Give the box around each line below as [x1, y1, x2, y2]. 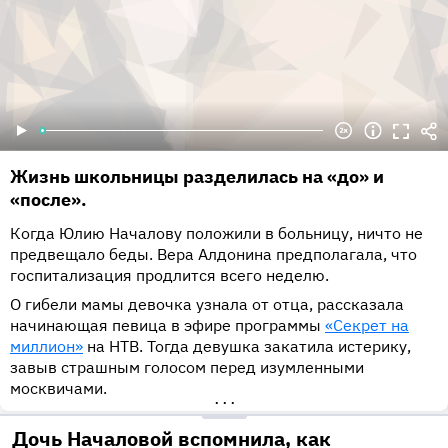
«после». [10, 188, 87, 212]
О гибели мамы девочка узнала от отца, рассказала [10, 294, 404, 315]
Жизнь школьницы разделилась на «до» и [10, 165, 384, 189]
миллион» [10, 336, 83, 357]
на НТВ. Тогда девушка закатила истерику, [83, 336, 411, 357]
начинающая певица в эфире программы [10, 315, 325, 336]
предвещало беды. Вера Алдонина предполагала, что [10, 244, 417, 265]
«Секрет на [325, 315, 409, 336]
